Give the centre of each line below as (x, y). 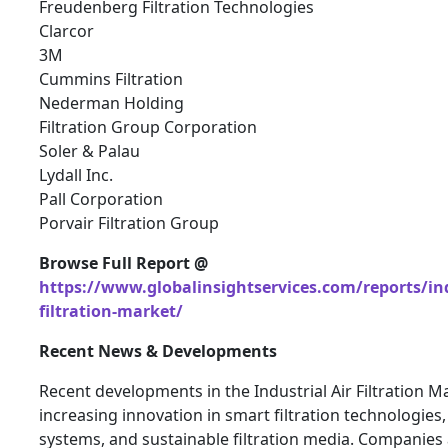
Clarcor (66, 31)
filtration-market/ (111, 311)
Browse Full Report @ (123, 263)
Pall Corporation (101, 199)
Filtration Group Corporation (148, 127)
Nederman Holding (111, 103)
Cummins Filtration (111, 79)
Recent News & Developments (158, 351)
